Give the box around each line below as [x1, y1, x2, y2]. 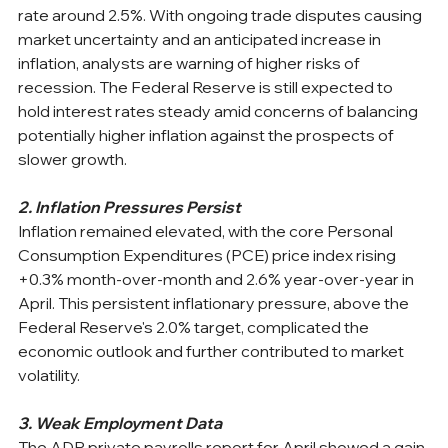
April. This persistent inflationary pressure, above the [18, 292, 412, 313]
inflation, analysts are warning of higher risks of [18, 52, 363, 73]
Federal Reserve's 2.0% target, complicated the [18, 316, 372, 337]
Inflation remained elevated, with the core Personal [18, 220, 396, 241]
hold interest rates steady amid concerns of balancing [18, 100, 421, 121]
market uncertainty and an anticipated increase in [18, 28, 384, 49]
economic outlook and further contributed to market [18, 340, 407, 361]
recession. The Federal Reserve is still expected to [18, 76, 396, 97]
